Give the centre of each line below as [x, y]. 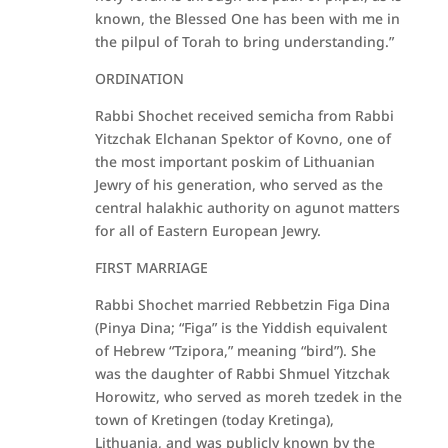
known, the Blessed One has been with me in [247, 18]
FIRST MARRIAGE [151, 267]
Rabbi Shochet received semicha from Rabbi [244, 115]
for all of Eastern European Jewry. [207, 230]
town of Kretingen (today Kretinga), [214, 419]
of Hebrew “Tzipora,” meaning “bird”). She [235, 350]
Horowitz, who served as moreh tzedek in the [248, 396]
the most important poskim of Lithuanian [234, 161]
